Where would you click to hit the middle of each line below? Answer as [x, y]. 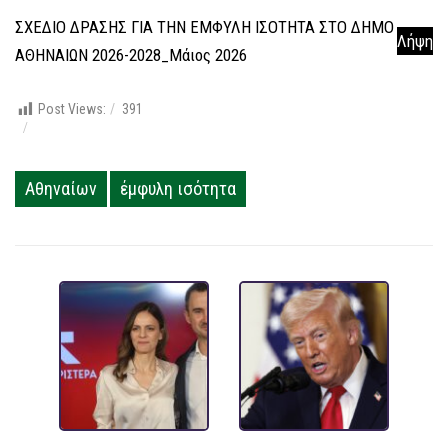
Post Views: [72, 109]
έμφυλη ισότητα [178, 188]
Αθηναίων [61, 188]
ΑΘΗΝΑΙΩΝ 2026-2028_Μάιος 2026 [131, 55]
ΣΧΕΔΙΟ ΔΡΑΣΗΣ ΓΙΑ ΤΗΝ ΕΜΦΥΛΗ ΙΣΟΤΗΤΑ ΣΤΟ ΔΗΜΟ [204, 27]
